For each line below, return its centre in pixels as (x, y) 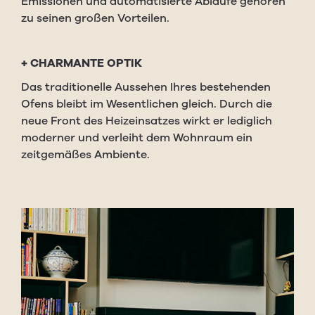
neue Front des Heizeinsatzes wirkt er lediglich (147, 121)
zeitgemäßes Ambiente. (85, 155)
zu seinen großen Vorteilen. (95, 18)
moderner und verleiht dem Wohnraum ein (137, 138)
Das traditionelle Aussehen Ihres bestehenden (146, 87)
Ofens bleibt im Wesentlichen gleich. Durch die (147, 104)
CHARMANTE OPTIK (86, 63)
